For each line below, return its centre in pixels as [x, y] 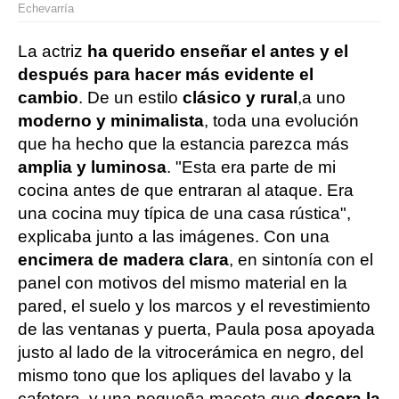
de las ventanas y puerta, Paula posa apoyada [196, 329]
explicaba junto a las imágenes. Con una [174, 236]
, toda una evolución [281, 120]
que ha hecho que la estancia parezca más [183, 143]
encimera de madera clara [123, 259]
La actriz [53, 51]
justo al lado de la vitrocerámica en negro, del [191, 352]
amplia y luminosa [92, 167]
